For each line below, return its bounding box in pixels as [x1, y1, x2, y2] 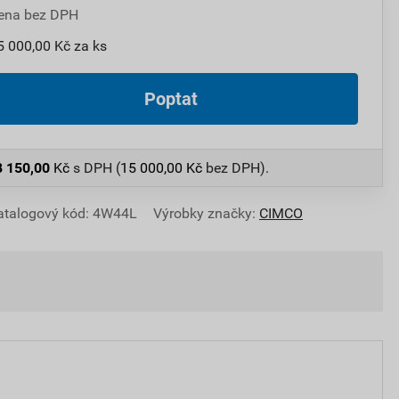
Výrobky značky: [153, 204, 256, 222]
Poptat [144, 88, 198, 110]
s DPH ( [73, 159, 120, 176]
